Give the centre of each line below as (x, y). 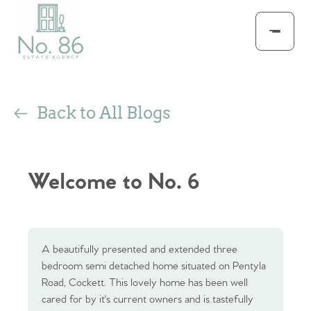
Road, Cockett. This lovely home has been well (145, 283)
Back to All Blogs (104, 113)
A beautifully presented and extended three (140, 250)
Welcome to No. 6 (114, 183)
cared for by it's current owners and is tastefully (148, 300)
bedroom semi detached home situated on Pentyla (154, 266)
